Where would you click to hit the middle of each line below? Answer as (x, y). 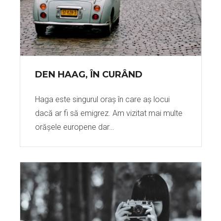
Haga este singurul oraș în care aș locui (102, 99)
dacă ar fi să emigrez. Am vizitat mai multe (109, 113)
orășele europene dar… (74, 127)
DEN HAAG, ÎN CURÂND (89, 74)
